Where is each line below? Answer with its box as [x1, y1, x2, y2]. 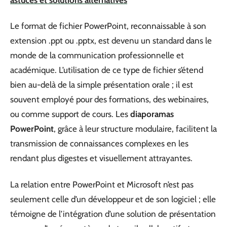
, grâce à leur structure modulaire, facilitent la [54, 124, 217, 134]
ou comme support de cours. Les [10, 109, 130, 119]
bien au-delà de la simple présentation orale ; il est [10, 80, 193, 90]
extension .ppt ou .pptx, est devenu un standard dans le [10, 35, 212, 46]
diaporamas [130, 109, 174, 119]
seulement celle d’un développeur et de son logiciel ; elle [10, 194, 216, 204]
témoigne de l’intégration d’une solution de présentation [10, 208, 216, 219]
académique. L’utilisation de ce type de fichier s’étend [10, 65, 203, 75]
